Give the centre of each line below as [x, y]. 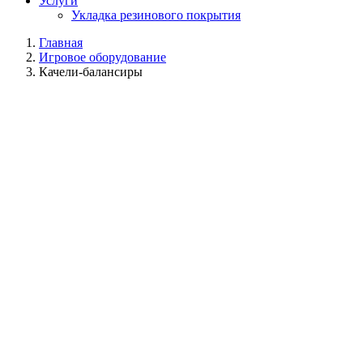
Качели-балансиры [91, 72]
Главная [61, 43]
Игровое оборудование [102, 57]
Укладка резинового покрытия [156, 15]
